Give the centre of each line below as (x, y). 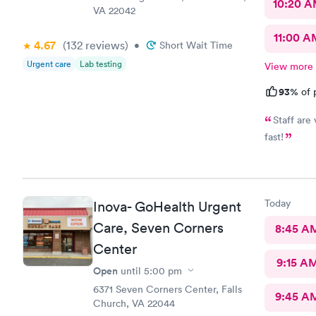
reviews (104, 45)
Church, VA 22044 (134, 303)
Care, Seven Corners (158, 227)
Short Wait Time (196, 45)
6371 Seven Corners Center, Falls (168, 289)
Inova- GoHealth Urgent (167, 206)
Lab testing (101, 64)
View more (288, 66)
